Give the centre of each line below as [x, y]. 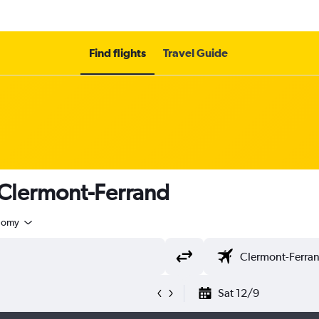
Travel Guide [195, 53]
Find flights [117, 53]
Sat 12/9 [239, 293]
